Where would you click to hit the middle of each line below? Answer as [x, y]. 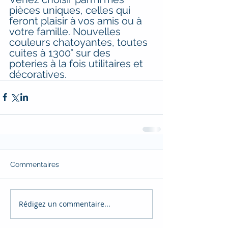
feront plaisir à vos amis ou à [77, 21]
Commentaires [35, 164]
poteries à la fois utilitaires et [77, 63]
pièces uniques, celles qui [71, 10]
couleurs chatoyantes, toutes [80, 42]
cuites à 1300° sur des [61, 53]
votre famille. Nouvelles [66, 31]
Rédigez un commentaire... [65, 204]
